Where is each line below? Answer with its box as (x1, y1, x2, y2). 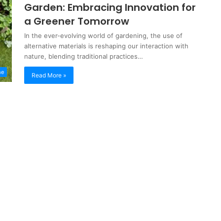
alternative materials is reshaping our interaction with (24, 42, 188, 50)
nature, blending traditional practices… (24, 52, 143, 60)
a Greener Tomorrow (24, 14, 129, 28)
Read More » (32, 72, 66, 79)
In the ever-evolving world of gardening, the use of (24, 32, 183, 39)
